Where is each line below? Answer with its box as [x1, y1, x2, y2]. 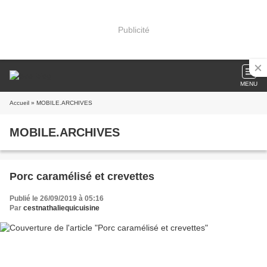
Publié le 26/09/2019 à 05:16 [10, 194, 104, 203]
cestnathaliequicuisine [23, 204, 100, 212]
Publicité [117, 24, 150, 35]
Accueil [10, 100, 29, 106]
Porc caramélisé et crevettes [10, 170, 154, 182]
